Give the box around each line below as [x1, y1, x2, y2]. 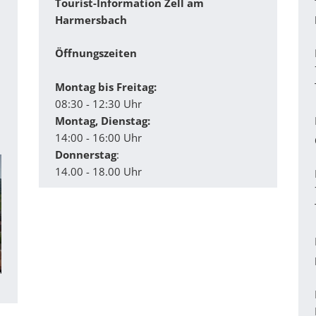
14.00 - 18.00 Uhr [55, 164, 142, 178]
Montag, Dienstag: [55, 113, 151, 128]
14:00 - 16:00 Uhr [55, 130, 142, 145]
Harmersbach [55, 12, 128, 27]
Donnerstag [55, 147, 117, 162]
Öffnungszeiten [55, 45, 138, 60]
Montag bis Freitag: [55, 79, 157, 94]
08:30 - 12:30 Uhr [55, 96, 142, 111]
